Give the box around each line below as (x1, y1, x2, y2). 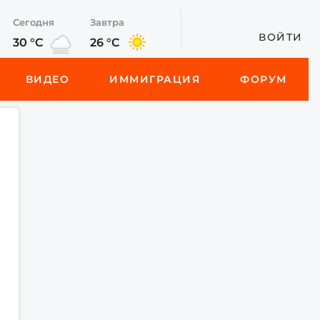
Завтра (89, 16, 124, 28)
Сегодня (12, 16, 54, 28)
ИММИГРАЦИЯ (109, 73, 201, 86)
